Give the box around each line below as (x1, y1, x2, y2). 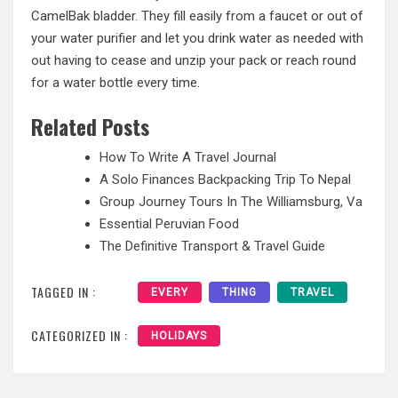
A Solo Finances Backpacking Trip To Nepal (99, 171, 351, 187)
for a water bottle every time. (31, 75, 200, 92)
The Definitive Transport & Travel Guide (99, 237, 325, 254)
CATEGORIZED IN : (31, 326, 128, 346)
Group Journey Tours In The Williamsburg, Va (99, 193, 362, 210)
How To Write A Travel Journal (99, 148, 276, 165)
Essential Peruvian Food (99, 215, 239, 232)
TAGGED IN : (31, 283, 96, 302)
